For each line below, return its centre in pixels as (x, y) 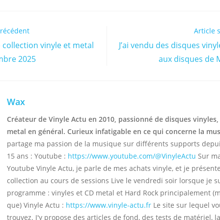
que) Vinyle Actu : (37, 205)
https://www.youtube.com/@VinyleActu (132, 156)
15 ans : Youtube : (38, 156)
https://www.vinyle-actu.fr (109, 205)
